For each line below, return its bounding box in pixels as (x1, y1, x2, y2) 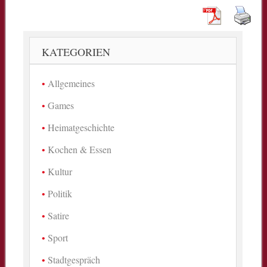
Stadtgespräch (48, 253, 101, 266)
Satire (48, 209, 70, 222)
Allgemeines (48, 76, 95, 89)
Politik (48, 187, 73, 200)
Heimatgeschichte (48, 120, 115, 133)
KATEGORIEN (42, 44, 111, 59)
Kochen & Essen (48, 142, 112, 156)
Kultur (48, 164, 73, 178)
